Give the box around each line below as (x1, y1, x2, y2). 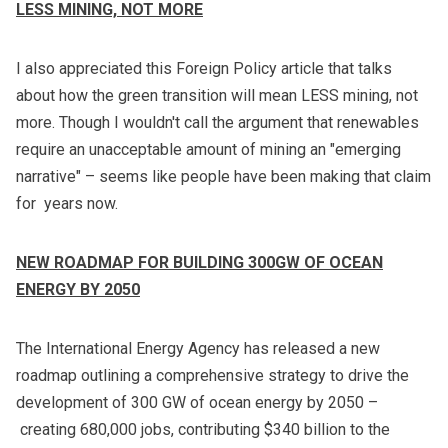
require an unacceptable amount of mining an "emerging (16, 140, 401, 160)
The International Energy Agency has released (16, 339, 339, 359)
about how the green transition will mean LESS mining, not (16, 86, 418, 106)
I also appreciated (16, 59, 146, 79)
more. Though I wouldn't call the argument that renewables (16, 113, 419, 133)
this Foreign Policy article (146, 59, 324, 79)
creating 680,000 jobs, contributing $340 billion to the (16, 420, 390, 440)
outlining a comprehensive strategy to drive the (77, 366, 409, 386)
